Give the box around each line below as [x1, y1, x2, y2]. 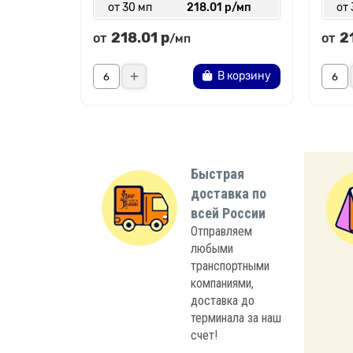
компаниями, [191, 276, 254, 291]
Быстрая [191, 165, 244, 182]
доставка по [191, 185, 266, 202]
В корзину [217, 69, 271, 83]
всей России [191, 205, 266, 221]
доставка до [191, 293, 255, 308]
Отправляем [191, 224, 252, 239]
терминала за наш [191, 310, 281, 325]
